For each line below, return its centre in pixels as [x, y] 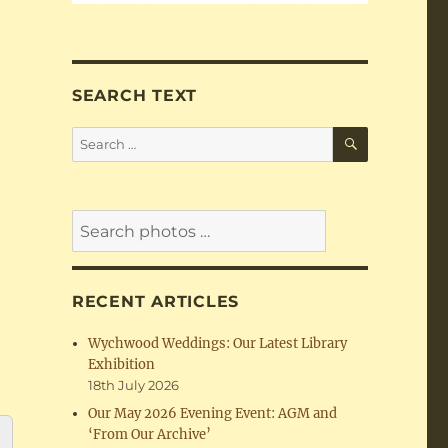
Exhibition [122, 365]
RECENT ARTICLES [155, 302]
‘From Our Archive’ [150, 435]
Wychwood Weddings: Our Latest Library [218, 344]
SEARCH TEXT [134, 96]
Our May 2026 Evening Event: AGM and [213, 414]
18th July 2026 [134, 385]
